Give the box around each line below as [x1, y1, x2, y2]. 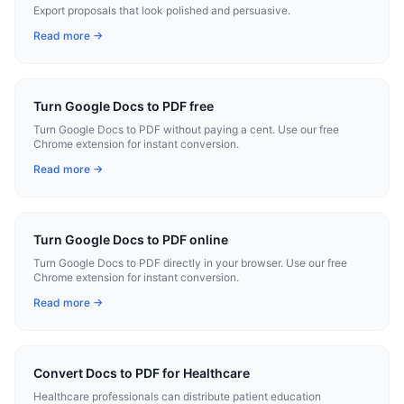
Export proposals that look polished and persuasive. [33, 4, 290, 17]
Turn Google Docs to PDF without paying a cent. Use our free [33, 123, 339, 136]
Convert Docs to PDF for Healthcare [33, 365, 250, 381]
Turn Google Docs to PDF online [33, 232, 228, 247]
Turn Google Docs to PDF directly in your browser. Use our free [33, 256, 347, 270]
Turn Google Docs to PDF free [33, 98, 214, 114]
